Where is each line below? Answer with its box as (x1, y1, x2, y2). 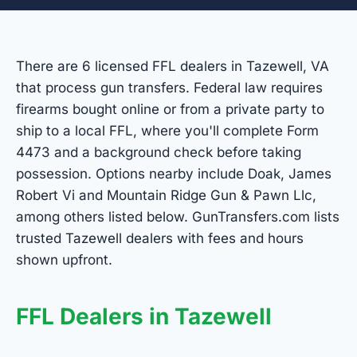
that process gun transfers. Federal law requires (16, 80, 323, 96)
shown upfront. (16, 252, 112, 268)
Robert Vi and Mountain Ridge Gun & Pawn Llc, (16, 187, 316, 203)
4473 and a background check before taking (16, 144, 301, 160)
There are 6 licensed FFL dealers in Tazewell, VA (16, 58, 329, 74)
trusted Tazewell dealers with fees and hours (16, 230, 304, 246)
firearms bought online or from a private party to (16, 101, 324, 117)
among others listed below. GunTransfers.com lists (16, 209, 339, 225)
